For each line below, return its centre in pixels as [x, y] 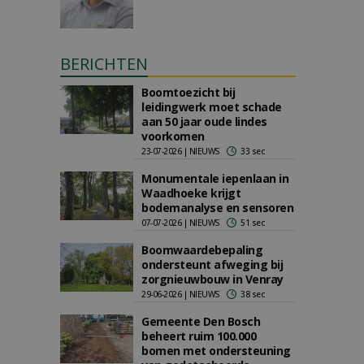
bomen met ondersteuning [216, 351]
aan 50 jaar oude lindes [204, 121]
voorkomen [173, 136]
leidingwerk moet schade [212, 107]
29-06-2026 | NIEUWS [181, 294]
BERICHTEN [104, 64]
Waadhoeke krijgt [191, 193]
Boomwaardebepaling [202, 250]
